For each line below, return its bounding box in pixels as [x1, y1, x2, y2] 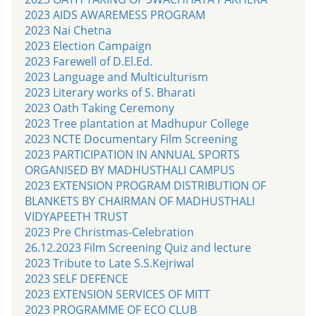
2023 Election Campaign [25, 37, 152, 54]
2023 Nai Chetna [25, 22, 111, 38]
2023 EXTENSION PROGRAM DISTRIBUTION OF [25, 177, 266, 193]
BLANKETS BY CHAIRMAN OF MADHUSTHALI [25, 193, 255, 209]
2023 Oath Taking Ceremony [25, 99, 174, 116]
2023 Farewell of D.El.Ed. [25, 53, 152, 69]
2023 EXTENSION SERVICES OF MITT [25, 286, 210, 302]
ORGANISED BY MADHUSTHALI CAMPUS [25, 162, 235, 178]
